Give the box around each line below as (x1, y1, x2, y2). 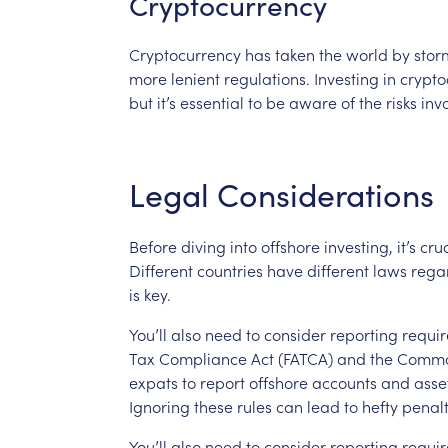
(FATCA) (277, 346, 333, 369)
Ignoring (128, 394, 190, 417)
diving (180, 234, 226, 257)
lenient (170, 66, 220, 89)
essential (179, 90, 244, 113)
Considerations (216, 171, 434, 216)
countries (196, 258, 263, 281)
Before (128, 234, 177, 257)
